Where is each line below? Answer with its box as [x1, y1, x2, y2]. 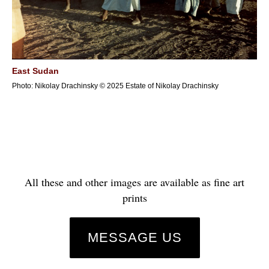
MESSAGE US [87, 229, 182, 245]
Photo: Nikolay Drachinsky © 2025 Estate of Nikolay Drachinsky [12, 82, 219, 90]
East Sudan [12, 66, 59, 76]
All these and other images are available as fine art [25, 175, 244, 189]
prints [122, 190, 147, 205]
